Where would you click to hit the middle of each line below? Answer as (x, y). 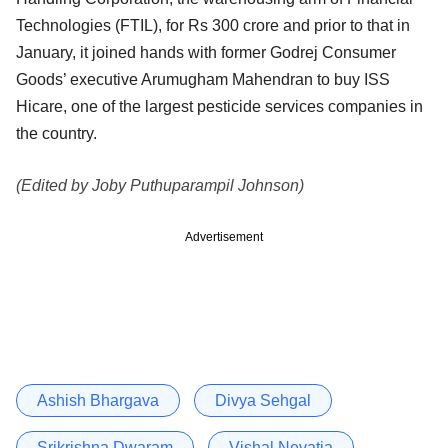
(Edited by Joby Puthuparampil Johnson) (160, 185)
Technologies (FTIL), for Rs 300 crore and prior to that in (213, 25)
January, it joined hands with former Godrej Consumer (206, 52)
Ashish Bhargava (98, 400)
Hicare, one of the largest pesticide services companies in (219, 106)
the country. (56, 133)
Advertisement (224, 236)
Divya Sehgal (263, 400)
